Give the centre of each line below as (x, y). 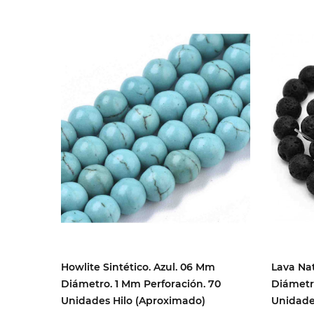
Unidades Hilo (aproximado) (133, 301)
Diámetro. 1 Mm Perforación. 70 (141, 284)
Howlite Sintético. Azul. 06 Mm (138, 267)
